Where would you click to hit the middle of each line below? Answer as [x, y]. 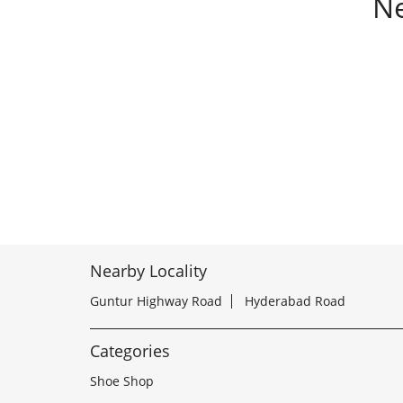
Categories [130, 351]
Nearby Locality [148, 271]
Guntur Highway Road [156, 301]
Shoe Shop [121, 381]
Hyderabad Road [295, 301]
